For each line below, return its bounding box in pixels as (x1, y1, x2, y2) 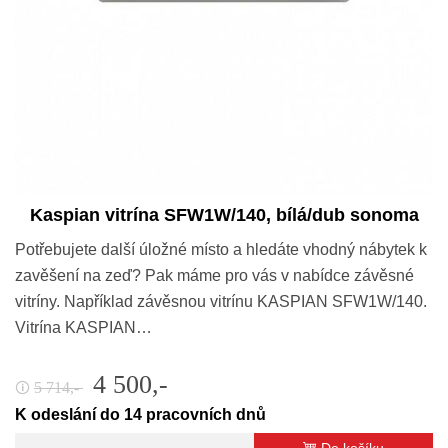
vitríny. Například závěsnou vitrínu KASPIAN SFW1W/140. (15, 292, 427, 310)
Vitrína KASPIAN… (15, 318, 152, 336)
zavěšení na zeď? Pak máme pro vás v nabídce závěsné (15, 266, 414, 284)
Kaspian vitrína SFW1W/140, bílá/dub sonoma (29, 204, 419, 225)
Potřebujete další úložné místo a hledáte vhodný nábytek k (15, 240, 427, 258)
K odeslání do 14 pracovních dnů (15, 405, 266, 423)
